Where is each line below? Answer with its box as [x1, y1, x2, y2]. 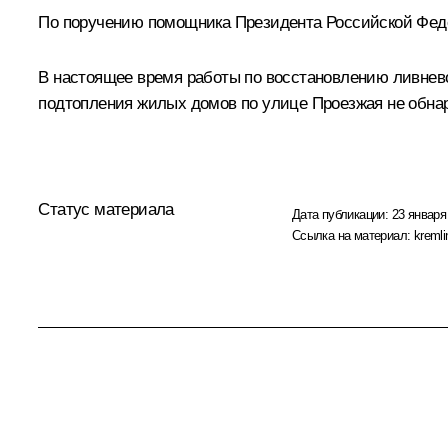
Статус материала [38, 200, 174, 220]
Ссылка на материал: [291, 228, 414, 244]
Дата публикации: [291, 207, 392, 223]
